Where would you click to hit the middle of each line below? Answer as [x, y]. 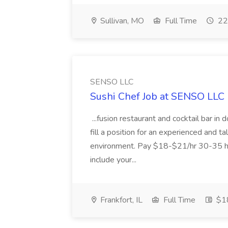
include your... [114, 160]
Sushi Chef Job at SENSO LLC [157, 96]
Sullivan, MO [121, 21]
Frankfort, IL [120, 200]
